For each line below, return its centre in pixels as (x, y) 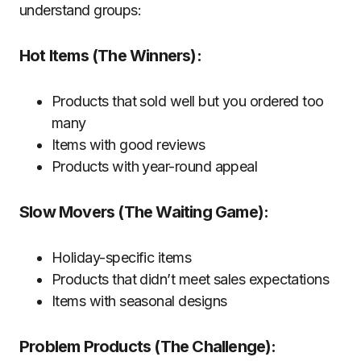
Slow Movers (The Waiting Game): (144, 212)
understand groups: (81, 10)
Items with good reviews (129, 145)
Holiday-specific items (122, 257)
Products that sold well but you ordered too (188, 101)
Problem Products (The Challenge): (148, 346)
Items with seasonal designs (139, 301)
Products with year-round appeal (155, 166)
